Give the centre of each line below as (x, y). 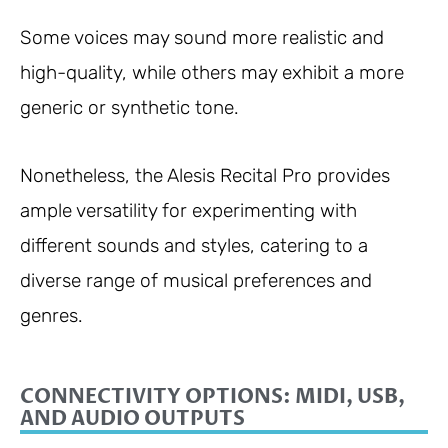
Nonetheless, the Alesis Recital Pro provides (205, 176)
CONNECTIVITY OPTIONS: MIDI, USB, (212, 397)
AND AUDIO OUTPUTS (132, 419)
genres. (51, 316)
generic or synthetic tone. (129, 107)
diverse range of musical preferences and (196, 281)
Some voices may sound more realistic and (202, 37)
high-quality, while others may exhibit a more (212, 72)
